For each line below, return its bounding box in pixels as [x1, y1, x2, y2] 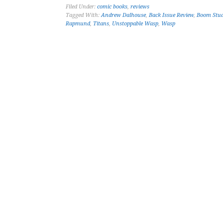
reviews [130, 3, 149, 10]
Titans [93, 20, 109, 27]
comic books [97, 3, 127, 10]
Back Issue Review [149, 12, 194, 18]
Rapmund [66, 20, 90, 27]
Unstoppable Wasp [112, 20, 158, 27]
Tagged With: [66, 12, 101, 18]
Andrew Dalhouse [101, 12, 146, 18]
